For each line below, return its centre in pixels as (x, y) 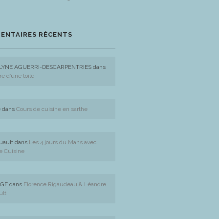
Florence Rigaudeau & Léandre (65, 184)
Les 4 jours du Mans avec (63, 142)
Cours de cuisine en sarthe (52, 109)
